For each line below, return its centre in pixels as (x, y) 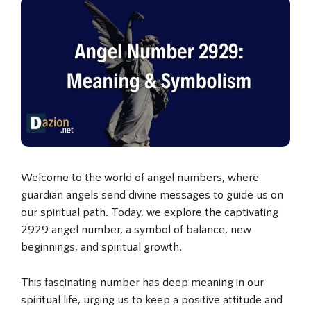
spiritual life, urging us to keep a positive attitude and (152, 298)
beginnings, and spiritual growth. (101, 246)
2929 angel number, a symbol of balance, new (136, 229)
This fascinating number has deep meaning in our (142, 281)
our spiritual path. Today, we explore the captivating (150, 211)
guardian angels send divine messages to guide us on (152, 194)
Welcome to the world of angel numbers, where (140, 177)
